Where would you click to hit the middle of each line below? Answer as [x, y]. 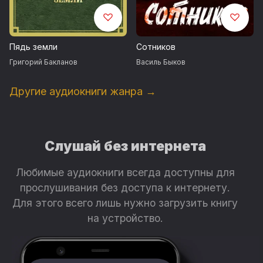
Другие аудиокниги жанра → [83, 91]
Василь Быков [161, 62]
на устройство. [125, 218]
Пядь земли [33, 46]
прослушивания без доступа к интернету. [125, 187]
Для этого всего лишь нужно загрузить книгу [125, 203]
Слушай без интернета [125, 146]
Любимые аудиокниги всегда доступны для [125, 172]
